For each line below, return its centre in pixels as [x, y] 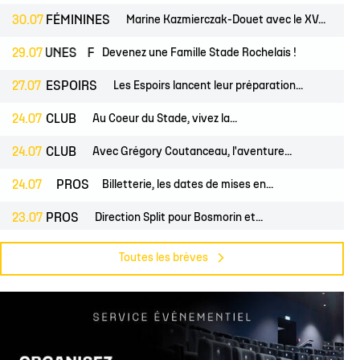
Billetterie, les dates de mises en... [188, 185]
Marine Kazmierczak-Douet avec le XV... [226, 20]
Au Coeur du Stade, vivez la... [165, 119]
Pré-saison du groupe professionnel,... [197, 251]
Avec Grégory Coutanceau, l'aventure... [192, 152]
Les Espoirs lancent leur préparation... [208, 86]
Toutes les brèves [163, 258]
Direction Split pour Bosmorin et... [179, 218]
